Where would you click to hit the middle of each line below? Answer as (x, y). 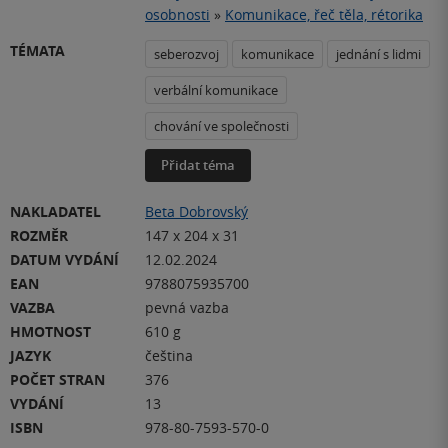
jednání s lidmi (378, 54)
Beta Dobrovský (196, 212)
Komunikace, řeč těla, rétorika (324, 15)
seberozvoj (186, 54)
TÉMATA (37, 51)
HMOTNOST (50, 332)
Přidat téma (198, 165)
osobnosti (177, 15)
